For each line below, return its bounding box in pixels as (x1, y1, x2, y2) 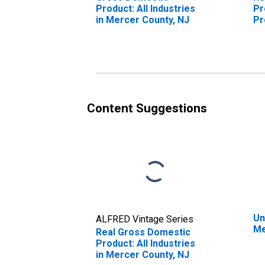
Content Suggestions (87, 101, 207, 115)
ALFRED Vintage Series (96, 213, 193, 225)
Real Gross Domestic (96, 226, 190, 238)
